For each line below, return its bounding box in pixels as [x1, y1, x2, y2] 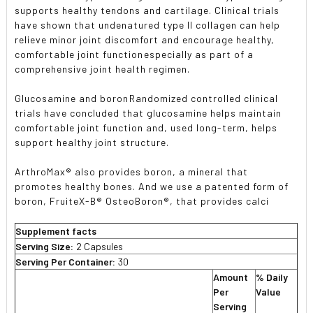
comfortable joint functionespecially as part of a [15, 48, 254, 60]
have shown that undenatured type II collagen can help [15, 19, 281, 31]
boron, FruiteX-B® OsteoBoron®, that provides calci [15, 195, 270, 207]
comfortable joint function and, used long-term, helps [15, 122, 278, 133]
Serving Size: [15, 240, 74, 252]
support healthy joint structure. [15, 136, 170, 148]
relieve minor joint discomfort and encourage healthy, [15, 34, 275, 45]
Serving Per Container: [15, 256, 116, 268]
